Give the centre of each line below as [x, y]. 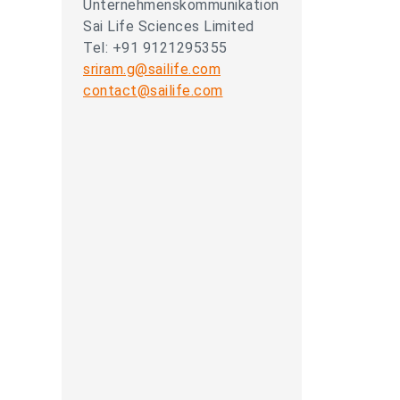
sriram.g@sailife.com [152, 69]
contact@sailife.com [153, 91]
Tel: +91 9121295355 [155, 48]
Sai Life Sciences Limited [169, 26]
